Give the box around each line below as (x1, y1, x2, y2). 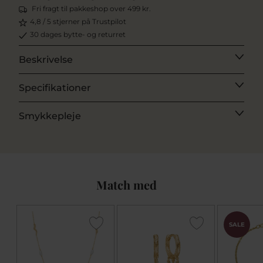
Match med (96, 176, 157, 193)
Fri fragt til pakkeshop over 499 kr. (32, 4, 151, 13)
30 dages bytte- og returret (30, 29, 126, 39)
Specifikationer (19, 82, 91, 93)
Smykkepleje (19, 110, 81, 122)
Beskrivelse (19, 53, 73, 65)
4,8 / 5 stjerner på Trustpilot (30, 16, 126, 26)
